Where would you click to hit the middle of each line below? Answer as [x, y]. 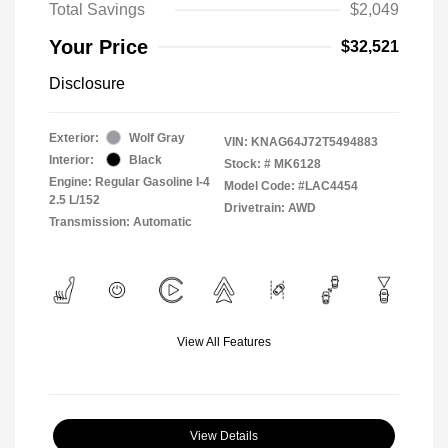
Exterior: [74, 137]
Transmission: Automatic [120, 221]
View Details [224, 435]
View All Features [224, 341]
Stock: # [247, 163]
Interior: [71, 159]
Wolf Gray [157, 137]
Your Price [98, 46]
